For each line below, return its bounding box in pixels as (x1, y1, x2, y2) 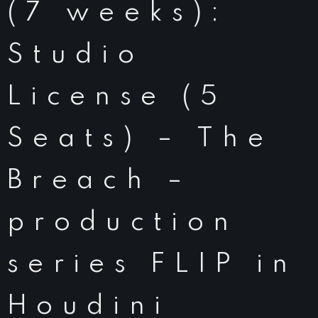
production (7, 209, 238, 236)
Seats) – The (7, 126, 273, 153)
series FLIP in (7, 251, 297, 278)
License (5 (7, 84, 227, 111)
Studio (7, 42, 143, 69)
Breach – (7, 168, 192, 194)
